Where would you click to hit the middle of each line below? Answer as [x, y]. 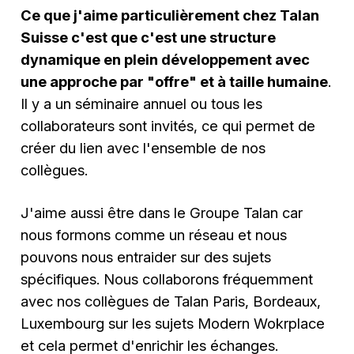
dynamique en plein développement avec [166, 60]
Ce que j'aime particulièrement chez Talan [170, 15]
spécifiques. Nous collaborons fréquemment [167, 279]
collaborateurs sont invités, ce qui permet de [168, 126]
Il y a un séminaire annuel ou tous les [142, 104]
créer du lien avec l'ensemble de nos [143, 148]
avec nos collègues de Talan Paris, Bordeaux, [171, 301]
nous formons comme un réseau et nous [154, 235]
